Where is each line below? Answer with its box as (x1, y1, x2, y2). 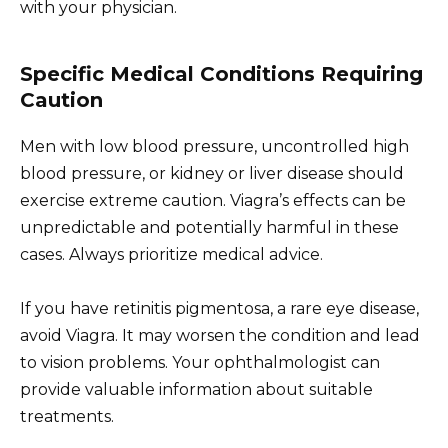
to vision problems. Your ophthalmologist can (20, 353, 380, 373)
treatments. (20, 407, 114, 427)
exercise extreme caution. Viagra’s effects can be (20, 191, 406, 211)
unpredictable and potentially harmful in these (20, 218, 399, 238)
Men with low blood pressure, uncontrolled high (20, 137, 409, 157)
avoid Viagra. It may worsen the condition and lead (20, 326, 420, 346)
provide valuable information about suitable (20, 380, 373, 400)
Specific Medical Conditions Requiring (20, 62, 423, 87)
